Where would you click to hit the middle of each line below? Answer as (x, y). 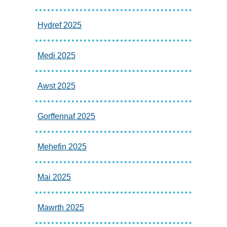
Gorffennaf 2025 (66, 116)
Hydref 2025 (60, 25)
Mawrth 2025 (61, 207)
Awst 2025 (56, 86)
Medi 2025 (56, 55)
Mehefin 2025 (62, 146)
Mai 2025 (54, 177)
